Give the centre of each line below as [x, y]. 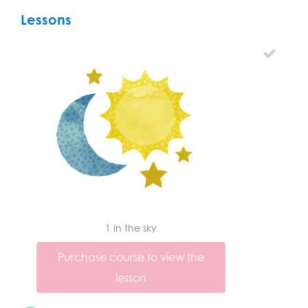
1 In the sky [131, 228]
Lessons [46, 19]
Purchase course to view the [131, 257]
